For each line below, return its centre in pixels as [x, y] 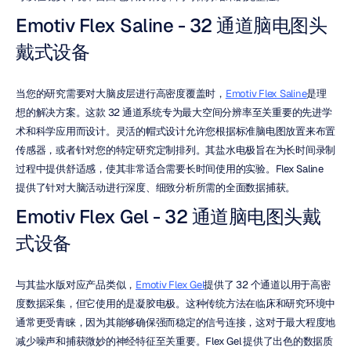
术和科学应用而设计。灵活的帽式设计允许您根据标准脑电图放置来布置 [175, 131]
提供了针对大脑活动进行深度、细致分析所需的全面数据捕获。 [156, 188]
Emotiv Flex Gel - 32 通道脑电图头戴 [168, 217]
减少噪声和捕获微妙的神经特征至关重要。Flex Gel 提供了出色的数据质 [174, 341]
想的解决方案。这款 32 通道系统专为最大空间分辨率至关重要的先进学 [174, 112]
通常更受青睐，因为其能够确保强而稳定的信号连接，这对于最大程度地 [175, 322]
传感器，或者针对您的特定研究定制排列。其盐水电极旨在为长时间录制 [175, 150]
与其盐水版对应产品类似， [76, 285]
